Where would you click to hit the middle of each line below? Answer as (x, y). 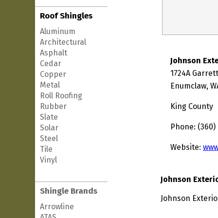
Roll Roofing (61, 96)
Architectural (63, 42)
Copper (53, 74)
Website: (187, 147)
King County (192, 106)
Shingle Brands (69, 191)
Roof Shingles (66, 16)
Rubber (53, 106)
